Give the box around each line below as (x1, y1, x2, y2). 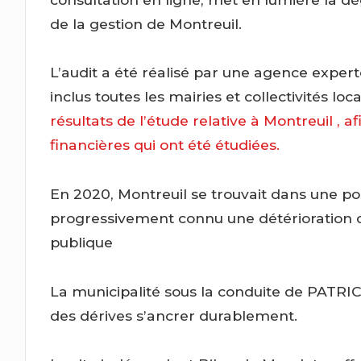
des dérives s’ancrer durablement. (50, 306, 298, 324)
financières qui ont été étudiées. (50, 136, 280, 154)
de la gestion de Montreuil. (50, 15, 243, 32)
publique (50, 234, 114, 251)
